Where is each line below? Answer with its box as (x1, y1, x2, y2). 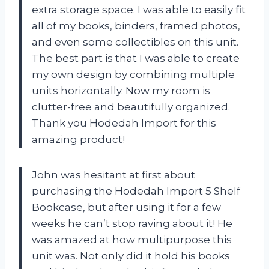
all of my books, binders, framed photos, (32, 19, 240, 32)
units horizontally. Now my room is (32, 84, 210, 97)
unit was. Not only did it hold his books (32, 249, 230, 262)
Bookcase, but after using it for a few (32, 201, 221, 213)
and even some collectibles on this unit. (32, 35, 238, 48)
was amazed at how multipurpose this (32, 233, 232, 246)
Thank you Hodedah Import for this (32, 116, 216, 129)
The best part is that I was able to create (32, 52, 240, 64)
